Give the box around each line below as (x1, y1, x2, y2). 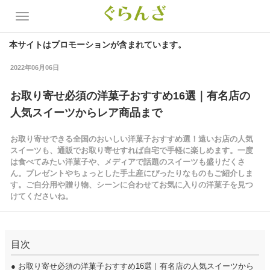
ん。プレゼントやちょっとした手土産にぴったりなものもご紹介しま (10, 169, 253, 178)
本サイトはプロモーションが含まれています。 (9, 40, 186, 49)
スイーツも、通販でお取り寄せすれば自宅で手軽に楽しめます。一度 (10, 146, 253, 155)
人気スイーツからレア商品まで (10, 107, 162, 119)
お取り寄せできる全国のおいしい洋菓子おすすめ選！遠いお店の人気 (10, 134, 253, 143)
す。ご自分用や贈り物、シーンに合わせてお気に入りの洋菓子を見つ (10, 180, 253, 189)
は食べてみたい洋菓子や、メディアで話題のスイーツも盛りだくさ (10, 157, 245, 166)
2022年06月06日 (10, 64, 59, 71)
